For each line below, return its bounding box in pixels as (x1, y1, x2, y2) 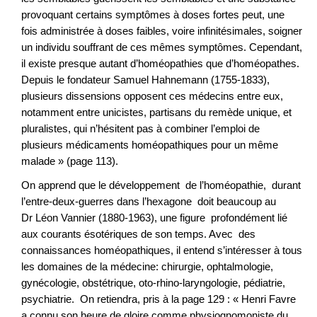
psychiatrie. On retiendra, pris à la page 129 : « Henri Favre (21, 293, 296, 306)
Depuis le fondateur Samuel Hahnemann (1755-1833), (21, 73, 270, 86)
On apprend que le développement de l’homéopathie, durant (21, 179, 301, 192)
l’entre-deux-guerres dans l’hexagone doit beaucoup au (21, 195, 276, 208)
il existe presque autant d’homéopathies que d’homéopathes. (21, 57, 299, 69)
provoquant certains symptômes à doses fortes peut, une (21, 8, 284, 21)
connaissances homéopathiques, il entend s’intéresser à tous (21, 244, 302, 257)
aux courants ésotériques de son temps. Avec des (21, 228, 255, 241)
